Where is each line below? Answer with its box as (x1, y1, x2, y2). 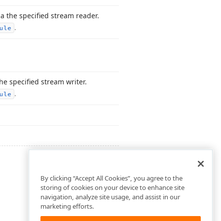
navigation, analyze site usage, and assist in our (40, 192, 180, 202)
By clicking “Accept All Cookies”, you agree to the (40, 174, 183, 183)
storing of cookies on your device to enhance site (40, 183, 184, 192)
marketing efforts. (40, 202, 94, 211)
